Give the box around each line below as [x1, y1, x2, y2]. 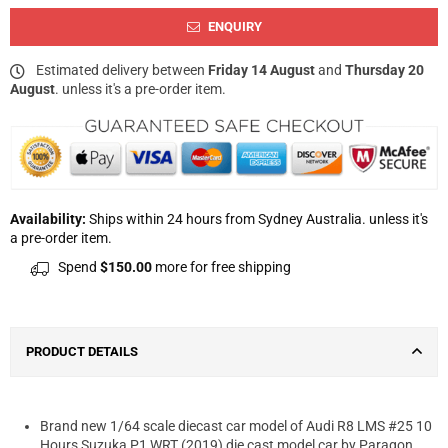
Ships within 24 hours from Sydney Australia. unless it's [86, 211, 428, 228]
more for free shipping [152, 259, 291, 276]
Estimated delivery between [33, 62, 208, 79]
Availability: [10, 211, 86, 228]
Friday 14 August [208, 62, 315, 79]
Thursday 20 [345, 62, 424, 79]
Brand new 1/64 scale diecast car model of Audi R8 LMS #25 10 [40, 418, 432, 435]
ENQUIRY [204, 19, 262, 34]
